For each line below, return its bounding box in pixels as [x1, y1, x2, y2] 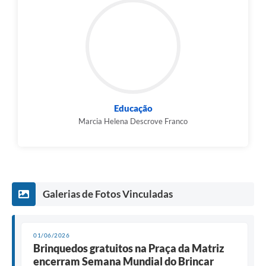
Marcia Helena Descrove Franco [78, 116, 188, 126]
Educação [113, 103, 153, 114]
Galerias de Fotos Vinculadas [43, 188, 173, 201]
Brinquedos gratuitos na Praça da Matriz [33, 242, 224, 255]
